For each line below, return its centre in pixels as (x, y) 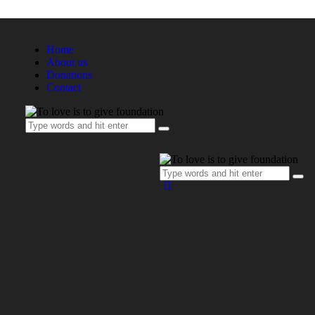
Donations (69, 75)
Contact (63, 88)
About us (66, 62)
